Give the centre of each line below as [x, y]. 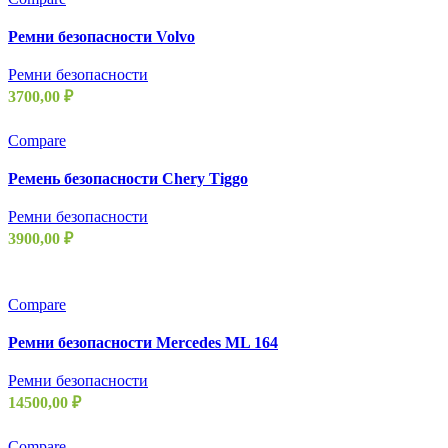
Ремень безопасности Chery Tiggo [128, 178]
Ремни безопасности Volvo [101, 36]
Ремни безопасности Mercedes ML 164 [143, 342]
